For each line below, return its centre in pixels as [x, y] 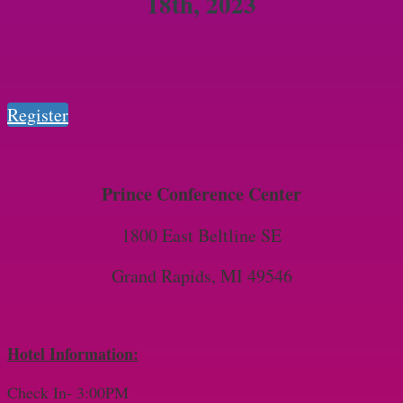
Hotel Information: [73, 354]
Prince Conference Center [201, 194]
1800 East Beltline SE [201, 235]
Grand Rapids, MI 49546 [201, 276]
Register [38, 115]
